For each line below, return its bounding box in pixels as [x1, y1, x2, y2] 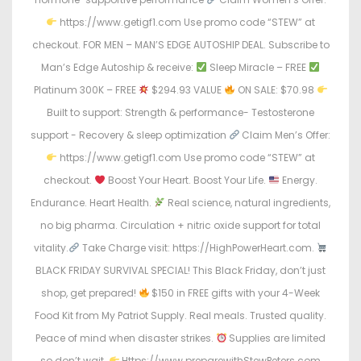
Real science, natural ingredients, [164, 196, 330, 210]
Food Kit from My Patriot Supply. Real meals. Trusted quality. [35, 309, 326, 323]
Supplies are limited [226, 331, 326, 346]
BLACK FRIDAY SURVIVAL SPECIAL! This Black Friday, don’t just [35, 263, 326, 278]
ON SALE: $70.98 [234, 83, 317, 98]
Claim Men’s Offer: [239, 128, 331, 143]
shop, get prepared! [40, 286, 139, 301]
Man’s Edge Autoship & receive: [41, 60, 197, 75]
